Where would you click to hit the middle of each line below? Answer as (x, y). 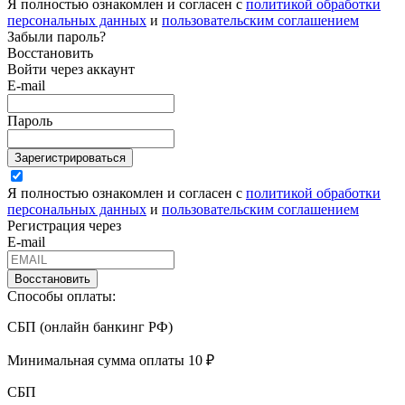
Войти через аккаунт (71, 69)
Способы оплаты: (61, 296)
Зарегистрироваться (70, 157)
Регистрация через (64, 225)
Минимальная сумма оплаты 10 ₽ (111, 360)
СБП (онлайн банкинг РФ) (90, 326)
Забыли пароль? (57, 36)
